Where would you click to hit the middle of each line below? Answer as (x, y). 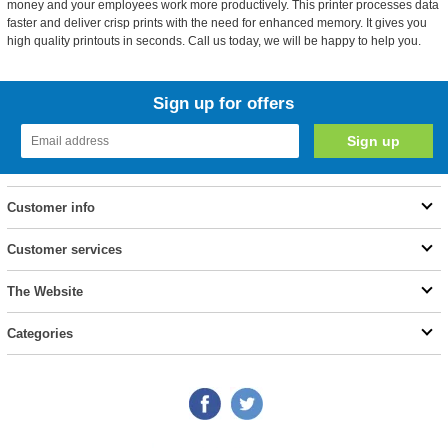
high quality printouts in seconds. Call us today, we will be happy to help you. (213, 41)
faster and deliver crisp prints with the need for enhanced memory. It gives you (216, 23)
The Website (44, 291)
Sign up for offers (224, 103)
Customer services (64, 249)
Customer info (50, 207)
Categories (39, 333)
